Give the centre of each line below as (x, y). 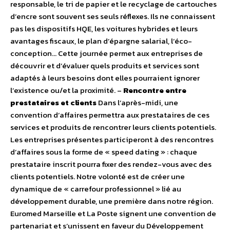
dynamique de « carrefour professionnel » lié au (96, 189)
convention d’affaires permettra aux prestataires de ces (110, 115)
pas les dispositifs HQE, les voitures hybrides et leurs (104, 29)
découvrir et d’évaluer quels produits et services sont (105, 66)
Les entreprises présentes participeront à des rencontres (112, 140)
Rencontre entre (155, 90)
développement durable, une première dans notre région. (112, 201)
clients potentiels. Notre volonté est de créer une (98, 177)
